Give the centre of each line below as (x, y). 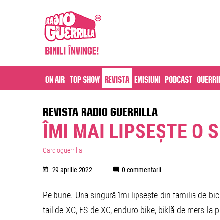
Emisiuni (147, 78)
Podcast (179, 78)
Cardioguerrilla (62, 150)
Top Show (85, 78)
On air (55, 78)
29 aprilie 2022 (72, 170)
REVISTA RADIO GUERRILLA (100, 110)
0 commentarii (141, 170)
